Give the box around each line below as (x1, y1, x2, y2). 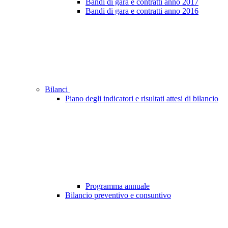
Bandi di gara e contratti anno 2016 (85, 7, 198, 16)
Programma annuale (85, 182, 150, 191)
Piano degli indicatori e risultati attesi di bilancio (65, 94, 218, 103)
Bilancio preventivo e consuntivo (65, 191, 171, 200)
